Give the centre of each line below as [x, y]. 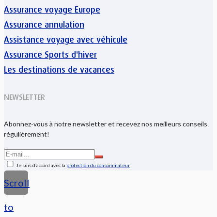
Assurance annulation [44, 24]
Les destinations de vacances [59, 70]
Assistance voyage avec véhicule [66, 39]
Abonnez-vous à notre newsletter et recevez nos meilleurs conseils [106, 124]
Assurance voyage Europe [52, 9]
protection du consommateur [98, 165]
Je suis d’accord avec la [41, 165]
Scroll [17, 183]
